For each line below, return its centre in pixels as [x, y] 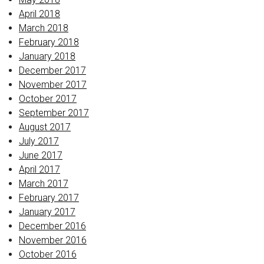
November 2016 [53, 240]
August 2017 [45, 127]
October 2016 [48, 254]
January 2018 [47, 56]
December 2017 [52, 70]
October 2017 [48, 99]
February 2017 [49, 198]
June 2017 [41, 155]
